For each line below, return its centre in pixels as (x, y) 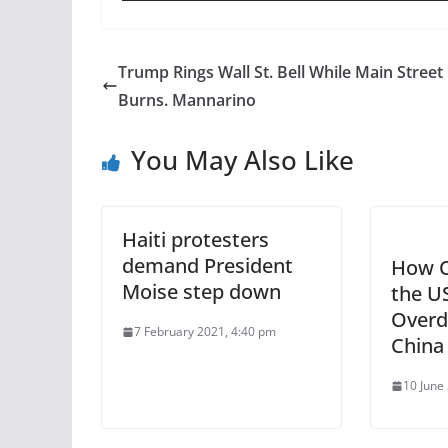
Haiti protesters (195, 239)
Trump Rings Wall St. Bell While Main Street (280, 72)
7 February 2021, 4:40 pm (205, 331)
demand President (207, 265)
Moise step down (201, 291)
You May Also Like (242, 160)
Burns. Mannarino (187, 100)
